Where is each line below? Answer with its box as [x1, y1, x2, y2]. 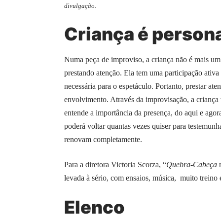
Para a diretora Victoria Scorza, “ [64, 160, 166, 169]
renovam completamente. [64, 135, 142, 144]
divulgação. [64, 2, 96, 10]
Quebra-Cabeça [166, 160, 219, 169]
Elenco [64, 196, 125, 218]
